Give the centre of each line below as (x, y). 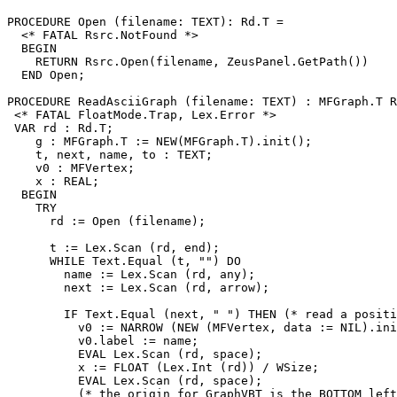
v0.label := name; (103, 340)
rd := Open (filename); (106, 221)
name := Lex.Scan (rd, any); (131, 274)
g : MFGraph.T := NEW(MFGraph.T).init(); (160, 141)
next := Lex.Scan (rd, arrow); (138, 287)
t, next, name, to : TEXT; (110, 154)
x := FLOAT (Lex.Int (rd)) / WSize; (163, 367)
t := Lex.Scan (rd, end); (113, 247)
